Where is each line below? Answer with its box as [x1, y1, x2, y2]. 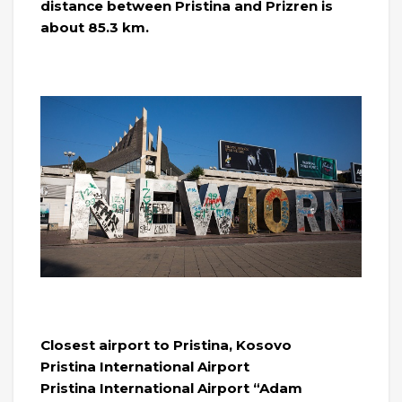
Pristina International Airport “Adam [40, 379, 302, 397]
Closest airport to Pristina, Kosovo [40, 336, 292, 354]
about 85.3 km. [40, 19, 149, 37]
